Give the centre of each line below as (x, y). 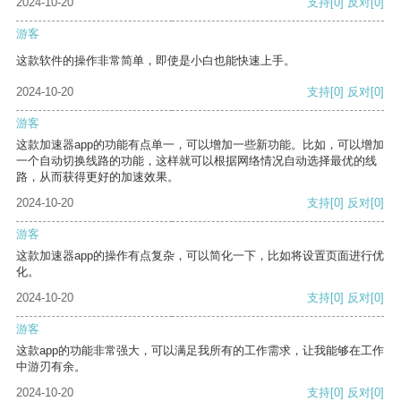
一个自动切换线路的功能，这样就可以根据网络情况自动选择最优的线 (196, 161)
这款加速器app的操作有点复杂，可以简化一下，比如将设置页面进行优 (200, 256)
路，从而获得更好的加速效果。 (98, 177)
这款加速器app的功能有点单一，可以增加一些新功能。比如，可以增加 (200, 145)
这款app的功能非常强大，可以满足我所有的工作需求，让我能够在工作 (200, 351)
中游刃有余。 (51, 367)
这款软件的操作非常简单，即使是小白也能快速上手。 (156, 61)
